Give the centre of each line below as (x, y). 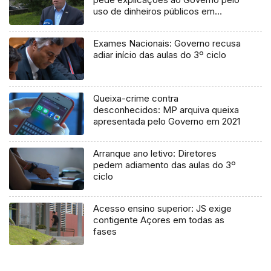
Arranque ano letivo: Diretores (155, 154)
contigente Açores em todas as (159, 220)
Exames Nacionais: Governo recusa (167, 44)
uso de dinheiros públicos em (154, 11)
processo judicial (129, 23)
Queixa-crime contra (136, 99)
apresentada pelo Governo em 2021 (167, 122)
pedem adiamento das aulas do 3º (165, 165)
